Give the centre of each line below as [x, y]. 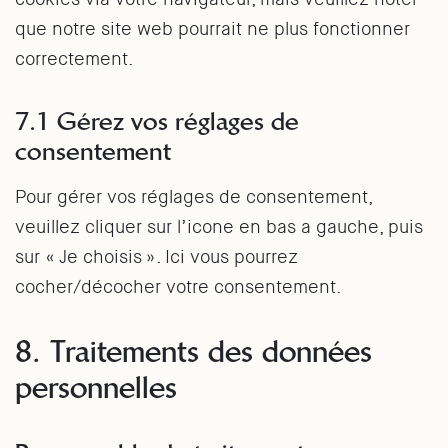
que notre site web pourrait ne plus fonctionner [212, 29]
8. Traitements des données [193, 351]
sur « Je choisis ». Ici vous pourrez [156, 257]
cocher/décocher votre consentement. [178, 287]
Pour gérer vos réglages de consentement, [193, 197]
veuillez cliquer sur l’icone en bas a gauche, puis [219, 227]
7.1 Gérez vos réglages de [157, 121]
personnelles [96, 387]
